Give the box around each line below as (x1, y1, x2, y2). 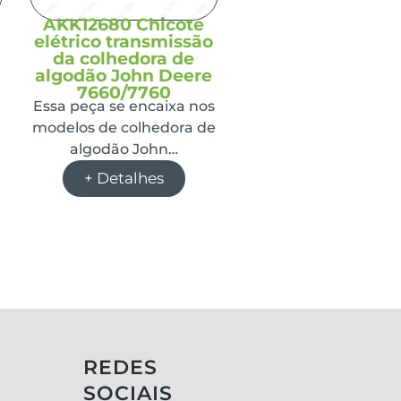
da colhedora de (53, 47, 195, 69)
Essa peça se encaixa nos (32, 97, 215, 115)
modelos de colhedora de (31, 118, 216, 136)
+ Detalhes (83, 168, 164, 187)
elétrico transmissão (34, 30, 214, 52)
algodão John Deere (35, 64, 213, 86)
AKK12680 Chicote (43, 13, 205, 35)
